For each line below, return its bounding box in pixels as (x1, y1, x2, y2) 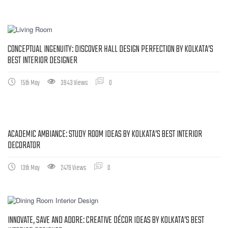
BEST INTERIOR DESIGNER (8, 53, 77, 68)
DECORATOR (8, 138, 40, 153)
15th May (21, 77, 40, 89)
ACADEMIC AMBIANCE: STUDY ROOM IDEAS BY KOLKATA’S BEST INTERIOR (8, 127, 202, 142)
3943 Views (61, 77, 88, 89)
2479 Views (61, 162, 87, 174)
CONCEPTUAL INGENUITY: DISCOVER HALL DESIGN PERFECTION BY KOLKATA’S (8, 42, 213, 57)
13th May (21, 162, 40, 174)
